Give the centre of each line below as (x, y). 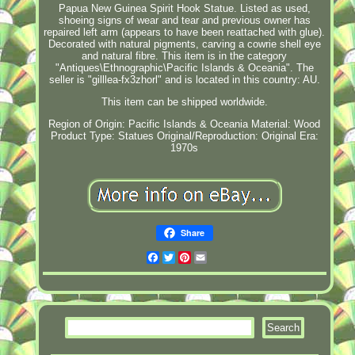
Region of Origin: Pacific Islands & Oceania (149, 124)
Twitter (191, 257)
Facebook (183, 257)
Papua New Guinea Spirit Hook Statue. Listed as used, (184, 8)
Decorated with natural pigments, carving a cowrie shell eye (184, 44)
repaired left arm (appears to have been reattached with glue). (185, 32)
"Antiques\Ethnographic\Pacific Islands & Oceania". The (184, 67)
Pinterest (212, 257)
